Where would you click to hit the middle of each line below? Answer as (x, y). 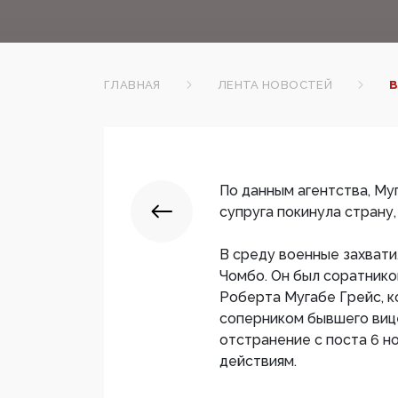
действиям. (258, 362)
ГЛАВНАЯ (132, 85)
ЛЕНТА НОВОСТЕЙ (275, 85)
